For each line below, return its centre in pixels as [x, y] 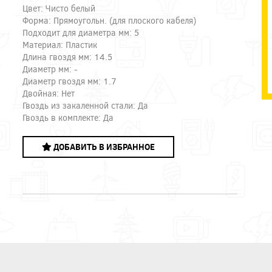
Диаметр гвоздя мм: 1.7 [70, 81]
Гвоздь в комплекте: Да [68, 117]
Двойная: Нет [49, 93]
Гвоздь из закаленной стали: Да [86, 105]
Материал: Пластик [60, 44]
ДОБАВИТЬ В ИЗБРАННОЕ [104, 146]
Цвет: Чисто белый [59, 8]
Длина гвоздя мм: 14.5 [68, 56]
